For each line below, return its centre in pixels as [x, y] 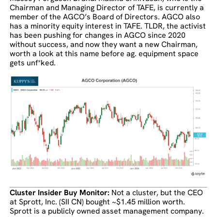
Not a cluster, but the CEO [157, 192]
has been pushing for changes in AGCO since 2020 [98, 35]
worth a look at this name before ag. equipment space [104, 54]
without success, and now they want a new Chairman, [104, 45]
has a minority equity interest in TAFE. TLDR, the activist [108, 26]
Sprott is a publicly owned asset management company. [107, 211]
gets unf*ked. [33, 63]
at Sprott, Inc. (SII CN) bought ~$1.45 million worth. [97, 201]
